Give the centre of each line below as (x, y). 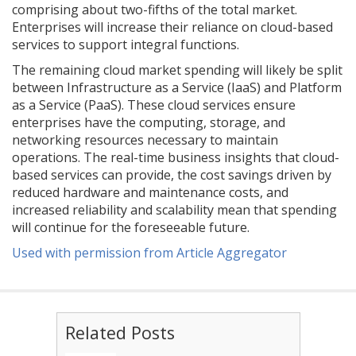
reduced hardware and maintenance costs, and (150, 193)
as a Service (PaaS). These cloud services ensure (154, 105)
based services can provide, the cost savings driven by (172, 175)
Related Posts (120, 333)
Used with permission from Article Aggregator (149, 253)
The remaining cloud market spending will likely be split (177, 70)
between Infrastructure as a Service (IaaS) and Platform (177, 88)
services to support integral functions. (127, 45)
